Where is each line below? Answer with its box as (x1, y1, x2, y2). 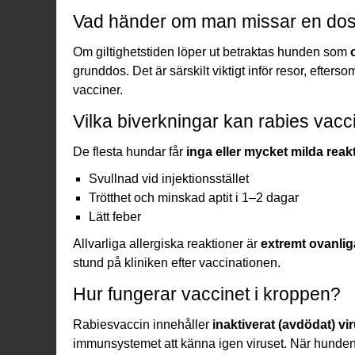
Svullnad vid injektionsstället (89, 171, 249, 185)
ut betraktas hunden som (206, 44, 350, 59)
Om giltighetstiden (73, 44, 177, 59)
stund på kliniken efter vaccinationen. (73, 255, 281, 269)
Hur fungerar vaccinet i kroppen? (73, 283, 341, 304)
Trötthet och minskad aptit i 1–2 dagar (89, 190, 299, 204)
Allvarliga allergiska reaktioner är (73, 236, 261, 250)
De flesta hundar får (73, 144, 186, 158)
